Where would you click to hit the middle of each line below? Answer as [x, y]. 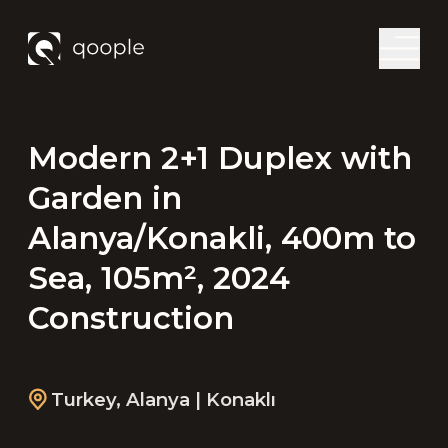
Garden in [104, 197]
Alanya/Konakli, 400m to [221, 237]
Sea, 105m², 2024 [158, 277]
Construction [130, 317]
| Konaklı [235, 400]
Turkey [83, 400]
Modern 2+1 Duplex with [219, 157]
